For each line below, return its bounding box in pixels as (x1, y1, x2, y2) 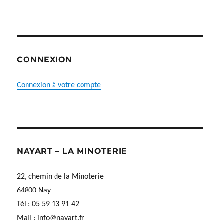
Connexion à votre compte (17, 82, 101, 90)
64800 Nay (17, 187, 51, 195)
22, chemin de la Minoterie (17, 173, 104, 181)
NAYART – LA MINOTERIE (17, 146, 128, 156)
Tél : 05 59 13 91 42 (17, 200, 80, 209)
